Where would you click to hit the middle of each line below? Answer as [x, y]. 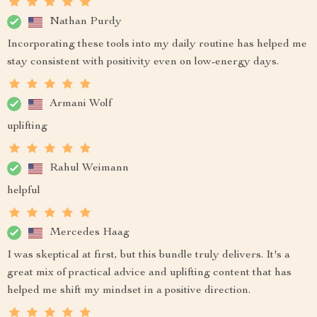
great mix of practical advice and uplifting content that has [149, 273]
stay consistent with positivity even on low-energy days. [143, 62]
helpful [24, 191]
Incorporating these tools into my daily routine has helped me [157, 45]
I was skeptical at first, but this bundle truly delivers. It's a [149, 255]
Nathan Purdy [86, 22]
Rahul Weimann [89, 168]
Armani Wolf [81, 104]
